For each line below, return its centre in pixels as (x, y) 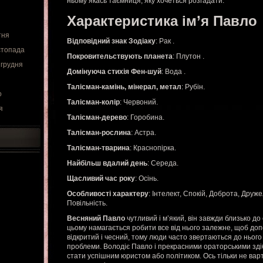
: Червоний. (139, 102)
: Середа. (163, 163)
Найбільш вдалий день (107, 163)
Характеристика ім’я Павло (162, 21)
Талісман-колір (93, 102)
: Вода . (173, 72)
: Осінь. (147, 178)
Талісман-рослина (99, 133)
